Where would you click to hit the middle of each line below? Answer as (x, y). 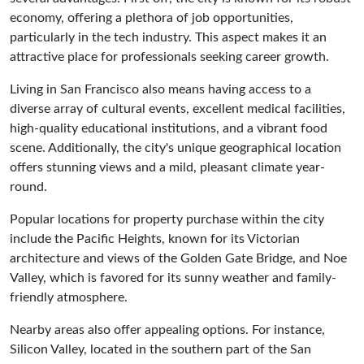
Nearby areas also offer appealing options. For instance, (167, 329)
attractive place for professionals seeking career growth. (169, 56)
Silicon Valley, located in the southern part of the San (160, 349)
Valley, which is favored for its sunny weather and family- (173, 277)
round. (28, 186)
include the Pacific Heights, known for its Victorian (155, 238)
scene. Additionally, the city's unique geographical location (175, 147)
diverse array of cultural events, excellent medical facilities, (178, 108)
